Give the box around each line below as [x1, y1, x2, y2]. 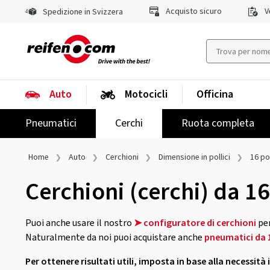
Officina [196, 87, 233, 102]
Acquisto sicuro [163, 5, 222, 17]
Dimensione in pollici [159, 151, 230, 163]
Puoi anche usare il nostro [25, 216, 134, 230]
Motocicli [125, 87, 168, 102]
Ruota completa [181, 116, 254, 131]
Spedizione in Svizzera [41, 6, 123, 18]
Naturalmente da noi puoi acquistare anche [25, 231, 204, 244]
